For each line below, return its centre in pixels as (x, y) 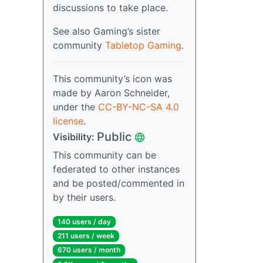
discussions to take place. (110, 8)
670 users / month (89, 250)
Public (114, 137)
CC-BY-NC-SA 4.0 (139, 107)
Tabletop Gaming (143, 45)
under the (75, 107)
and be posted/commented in (119, 183)
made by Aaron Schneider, (111, 93)
